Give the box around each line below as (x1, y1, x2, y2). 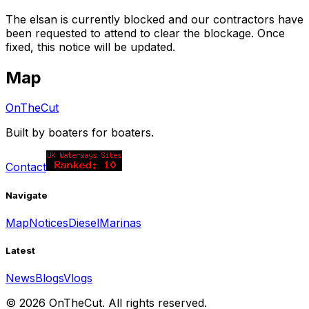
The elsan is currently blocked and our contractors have (6, 12, 303, 26)
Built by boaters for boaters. (6, 126, 154, 140)
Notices (29, 215, 68, 230)
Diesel (68, 215, 99, 230)
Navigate (6, 189, 48, 201)
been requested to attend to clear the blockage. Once (6, 26, 285, 40)
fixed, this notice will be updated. (6, 39, 175, 54)
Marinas (99, 215, 141, 230)
